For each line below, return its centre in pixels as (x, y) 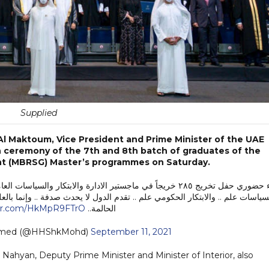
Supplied (38, 113)
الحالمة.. (101, 208)
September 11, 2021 (131, 231)
